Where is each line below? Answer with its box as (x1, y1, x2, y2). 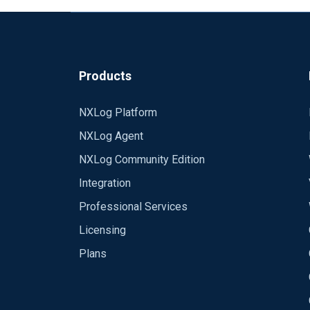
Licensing (79, 224, 126, 237)
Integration (79, 176, 131, 190)
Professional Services (79, 200, 188, 213)
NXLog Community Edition (79, 153, 205, 166)
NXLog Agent (79, 129, 143, 143)
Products (79, 69, 131, 83)
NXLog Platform (79, 106, 157, 119)
